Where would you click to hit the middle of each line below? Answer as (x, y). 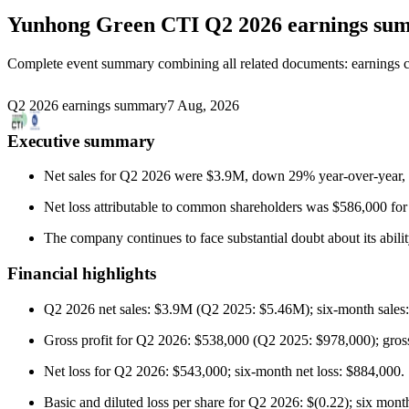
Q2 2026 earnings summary (87, 105)
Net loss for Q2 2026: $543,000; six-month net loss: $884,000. (224, 371)
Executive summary (81, 141)
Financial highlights (82, 273)
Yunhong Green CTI (103, 24)
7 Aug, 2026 (203, 105)
